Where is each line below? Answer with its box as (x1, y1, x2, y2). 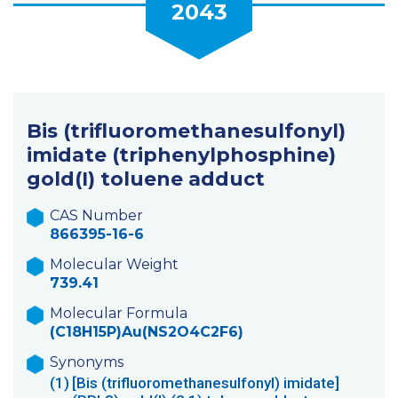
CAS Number (50, 206, 143, 224)
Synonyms (50, 353, 123, 370)
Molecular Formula (50, 304, 187, 322)
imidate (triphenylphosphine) (27, 142, 336, 167)
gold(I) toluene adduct (27, 166, 265, 191)
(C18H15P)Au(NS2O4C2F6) (50, 322, 243, 340)
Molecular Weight (50, 255, 179, 273)
